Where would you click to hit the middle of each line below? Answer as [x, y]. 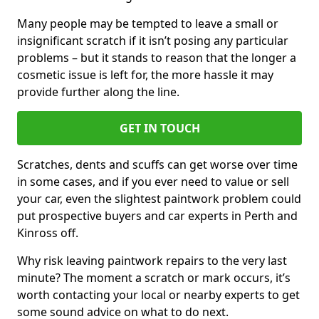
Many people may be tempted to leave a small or [148, 23]
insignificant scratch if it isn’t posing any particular [153, 41]
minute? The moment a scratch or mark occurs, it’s [154, 278]
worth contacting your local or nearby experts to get [158, 295]
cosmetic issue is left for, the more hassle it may [145, 75]
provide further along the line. [98, 92]
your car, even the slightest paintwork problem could [159, 199]
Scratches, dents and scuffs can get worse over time [157, 164]
